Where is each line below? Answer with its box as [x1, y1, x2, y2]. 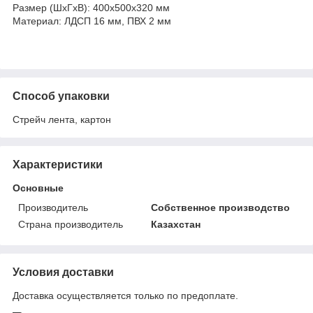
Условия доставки [13, 265, 114, 278]
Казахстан [151, 218, 201, 230]
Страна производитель [18, 218, 123, 230]
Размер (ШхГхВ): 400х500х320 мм [13, 1, 170, 13]
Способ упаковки [13, 89, 110, 102]
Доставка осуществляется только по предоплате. [13, 289, 238, 301]
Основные [13, 182, 64, 194]
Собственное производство [151, 201, 291, 213]
